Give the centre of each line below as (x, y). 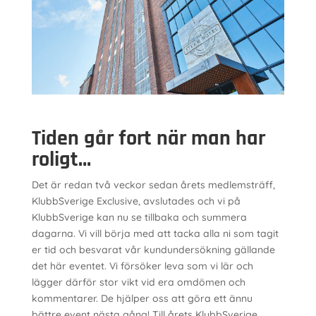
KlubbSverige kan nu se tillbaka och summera (139, 217)
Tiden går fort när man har (148, 138)
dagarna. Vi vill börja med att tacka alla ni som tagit (155, 233)
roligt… (61, 159)
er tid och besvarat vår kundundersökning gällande (153, 250)
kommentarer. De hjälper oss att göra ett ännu (142, 298)
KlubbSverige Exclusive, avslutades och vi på (136, 201)
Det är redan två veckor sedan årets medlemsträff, (153, 185)
